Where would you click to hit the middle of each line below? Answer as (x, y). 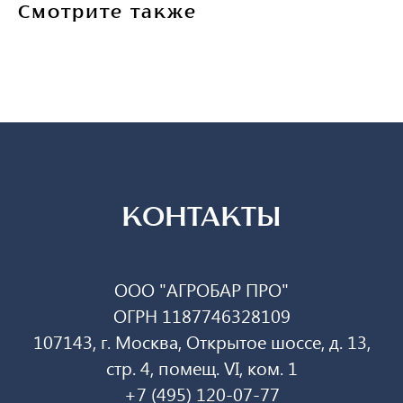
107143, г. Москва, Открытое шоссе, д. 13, (201, 341)
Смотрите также (107, 13)
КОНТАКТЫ (201, 219)
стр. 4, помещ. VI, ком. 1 (201, 367)
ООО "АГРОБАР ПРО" (201, 289)
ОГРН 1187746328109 (201, 315)
